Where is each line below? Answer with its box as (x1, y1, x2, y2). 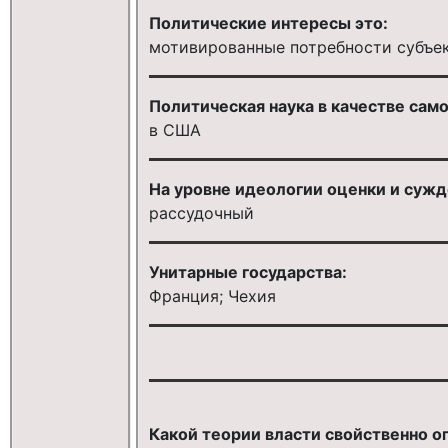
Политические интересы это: (148, 12, 388, 33)
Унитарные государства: (148, 261, 347, 282)
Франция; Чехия (148, 285, 276, 306)
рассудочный (148, 202, 254, 223)
